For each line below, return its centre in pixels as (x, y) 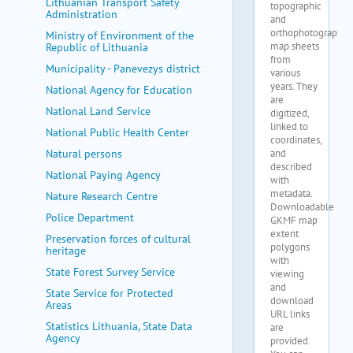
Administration (82, 14)
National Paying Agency (103, 175)
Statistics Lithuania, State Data (119, 326)
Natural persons (84, 154)
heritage (66, 251)
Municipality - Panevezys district (123, 69)
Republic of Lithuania (97, 47)
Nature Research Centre (102, 196)
